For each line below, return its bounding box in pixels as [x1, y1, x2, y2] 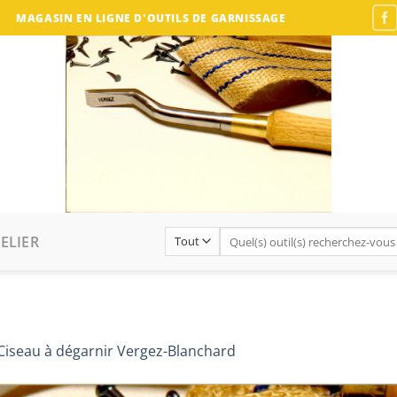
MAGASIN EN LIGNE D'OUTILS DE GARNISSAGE [16, 10, 286, 26]
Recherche [219, 226, 276, 242]
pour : [219, 243, 252, 259]
